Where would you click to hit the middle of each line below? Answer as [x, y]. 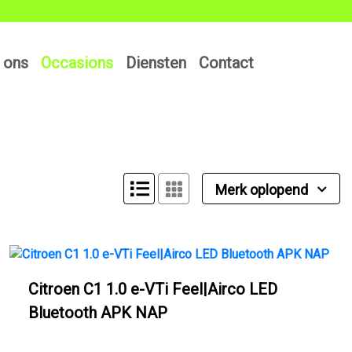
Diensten [156, 63]
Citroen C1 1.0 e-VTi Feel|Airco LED [153, 289]
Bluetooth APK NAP [98, 313]
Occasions [77, 63]
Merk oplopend [263, 190]
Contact [226, 63]
